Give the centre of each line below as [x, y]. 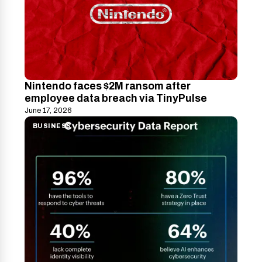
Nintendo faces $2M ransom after [108, 87]
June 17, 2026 [48, 111]
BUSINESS [52, 126]
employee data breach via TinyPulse [116, 99]
